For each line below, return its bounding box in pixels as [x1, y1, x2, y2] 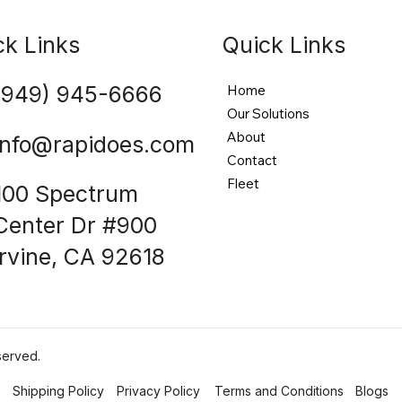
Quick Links [222, 31, 345, 58]
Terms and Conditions [214, 383, 345, 399]
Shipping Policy [12, 383, 104, 399]
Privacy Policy [117, 383, 201, 399]
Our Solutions [226, 104, 310, 122]
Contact [226, 151, 277, 169]
